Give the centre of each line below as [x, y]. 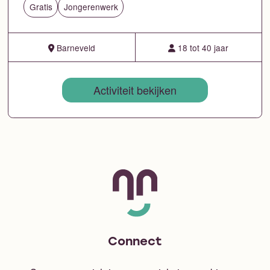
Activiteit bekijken [135, 90]
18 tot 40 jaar [202, 47]
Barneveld [74, 47]
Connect [135, 242]
